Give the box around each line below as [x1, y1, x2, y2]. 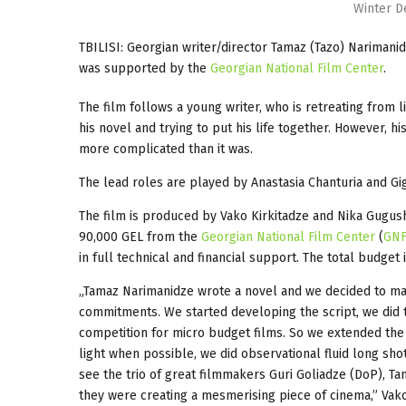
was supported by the [79, 60, 210, 76]
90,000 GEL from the [79, 228, 201, 245]
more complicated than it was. [79, 140, 253, 157]
